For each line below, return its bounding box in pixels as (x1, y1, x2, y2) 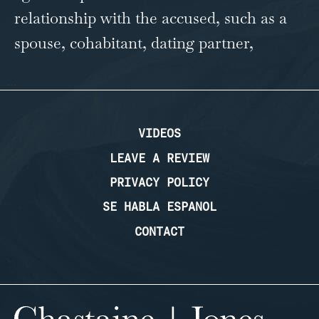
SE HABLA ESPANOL (103, 199, 216, 215)
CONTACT (135, 223, 184, 239)
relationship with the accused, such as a (14, 7, 287, 28)
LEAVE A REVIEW (110, 150, 209, 166)
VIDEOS (138, 125, 181, 142)
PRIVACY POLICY (110, 174, 209, 191)
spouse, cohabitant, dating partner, (14, 32, 253, 53)
